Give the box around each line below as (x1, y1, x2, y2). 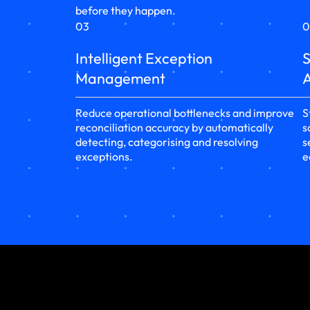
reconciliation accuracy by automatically (75, 120, 274, 135)
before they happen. (75, 3, 176, 18)
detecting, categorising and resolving (75, 135, 259, 149)
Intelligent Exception (75, 48, 213, 69)
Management (75, 69, 166, 89)
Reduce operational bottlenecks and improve (75, 106, 295, 120)
